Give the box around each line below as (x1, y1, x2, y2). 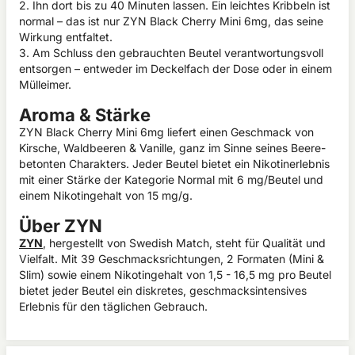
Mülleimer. (19, 78, 71, 91)
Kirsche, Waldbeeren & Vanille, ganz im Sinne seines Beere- (19, 141, 326, 155)
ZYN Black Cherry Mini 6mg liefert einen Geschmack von (19, 125, 314, 139)
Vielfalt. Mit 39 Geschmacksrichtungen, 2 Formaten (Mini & (19, 252, 324, 265)
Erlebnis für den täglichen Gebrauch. (19, 300, 208, 313)
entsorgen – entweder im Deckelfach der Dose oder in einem (19, 62, 332, 75)
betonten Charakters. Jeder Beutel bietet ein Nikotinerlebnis (19, 157, 330, 170)
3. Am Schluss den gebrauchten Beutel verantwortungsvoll (19, 46, 323, 59)
